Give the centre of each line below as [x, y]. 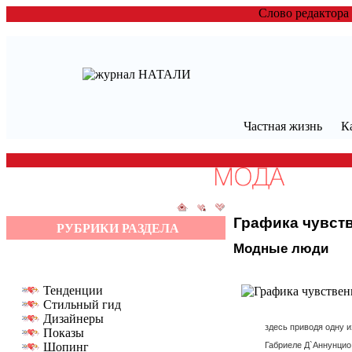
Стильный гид [82, 304]
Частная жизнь [282, 126]
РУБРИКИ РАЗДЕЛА [118, 228]
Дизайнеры [73, 319]
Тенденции [73, 290]
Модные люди [281, 249]
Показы [64, 333]
